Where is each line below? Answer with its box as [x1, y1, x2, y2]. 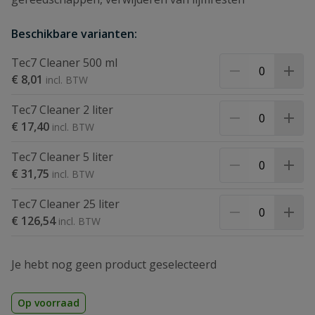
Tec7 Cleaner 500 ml [11, 55, 117, 70]
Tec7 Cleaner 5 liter [11, 149, 113, 165]
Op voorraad [18, 296, 79, 309]
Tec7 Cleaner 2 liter [11, 102, 113, 117]
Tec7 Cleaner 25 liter [11, 196, 120, 212]
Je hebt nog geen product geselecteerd [11, 257, 217, 272]
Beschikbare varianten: [11, 26, 137, 41]
